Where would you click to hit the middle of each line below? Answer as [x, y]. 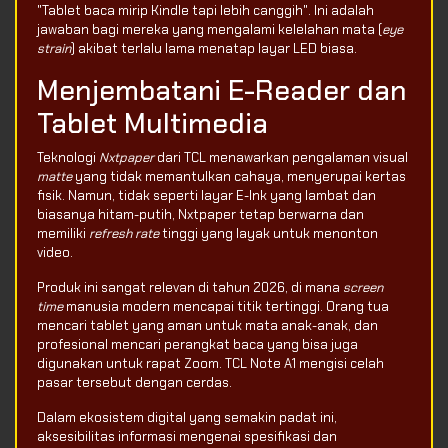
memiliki [63, 234]
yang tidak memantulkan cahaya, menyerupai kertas [239, 177]
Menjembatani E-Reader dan [221, 91]
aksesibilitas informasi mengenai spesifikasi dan [187, 437]
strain [54, 49]
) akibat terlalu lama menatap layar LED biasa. [214, 49]
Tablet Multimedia [152, 124]
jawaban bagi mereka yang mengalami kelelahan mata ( [209, 30]
